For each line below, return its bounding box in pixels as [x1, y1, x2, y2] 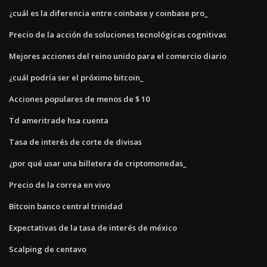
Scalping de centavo [9, 243, 86, 254]
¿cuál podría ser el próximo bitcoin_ [9, 72, 144, 83]
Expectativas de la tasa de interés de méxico [9, 222, 177, 233]
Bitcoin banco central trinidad [9, 200, 123, 212]
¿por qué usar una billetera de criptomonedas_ [9, 157, 187, 169]
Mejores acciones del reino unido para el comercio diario [9, 50, 226, 61]
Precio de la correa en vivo [9, 179, 110, 190]
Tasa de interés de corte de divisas [9, 136, 142, 147]
